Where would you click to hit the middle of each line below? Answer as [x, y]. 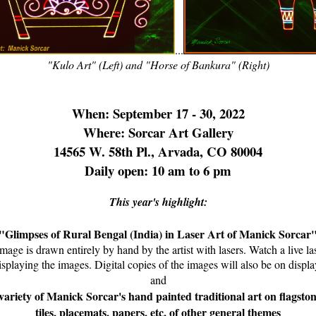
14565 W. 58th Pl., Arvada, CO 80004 [158, 152]
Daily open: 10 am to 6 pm [158, 171]
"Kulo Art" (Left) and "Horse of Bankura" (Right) [158, 65]
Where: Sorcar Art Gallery [158, 133]
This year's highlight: [158, 201]
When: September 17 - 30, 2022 [158, 114]
